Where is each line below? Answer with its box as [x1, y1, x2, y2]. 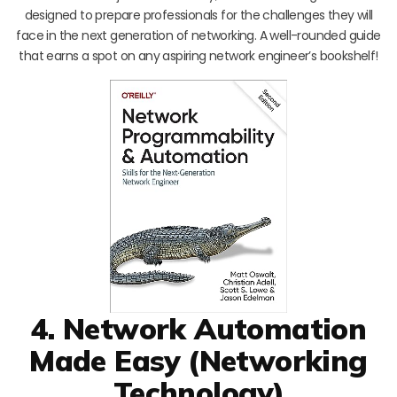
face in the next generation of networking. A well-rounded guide [16, 27, 381, 45]
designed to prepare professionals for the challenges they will [24, 6, 373, 25]
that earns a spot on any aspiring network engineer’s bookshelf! [19, 47, 378, 66]
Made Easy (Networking [29, 341, 368, 378]
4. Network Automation [30, 309, 367, 346]
